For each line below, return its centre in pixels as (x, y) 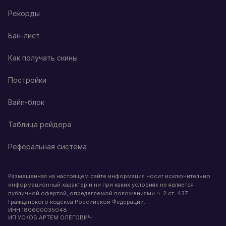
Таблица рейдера (40, 124)
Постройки (27, 80)
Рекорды (24, 13)
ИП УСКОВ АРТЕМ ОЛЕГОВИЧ (50, 217)
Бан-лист (24, 36)
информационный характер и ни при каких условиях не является (101, 185)
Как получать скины (43, 58)
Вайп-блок (26, 102)
